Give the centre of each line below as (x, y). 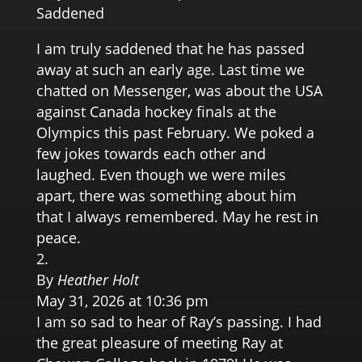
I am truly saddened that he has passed (170, 48)
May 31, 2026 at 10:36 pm (122, 300)
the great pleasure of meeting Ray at (159, 342)
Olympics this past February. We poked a (175, 132)
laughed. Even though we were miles (161, 174)
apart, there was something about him (166, 195)
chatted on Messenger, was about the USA (179, 90)
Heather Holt (98, 279)
